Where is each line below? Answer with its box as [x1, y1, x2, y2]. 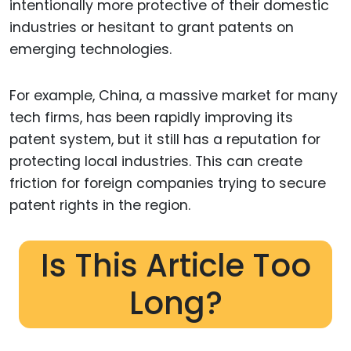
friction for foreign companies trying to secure [9, 174, 326, 194]
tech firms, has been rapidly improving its [9, 108, 293, 128]
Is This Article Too [40, 243, 311, 288]
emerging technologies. [9, 40, 172, 60]
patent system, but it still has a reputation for [9, 130, 320, 150]
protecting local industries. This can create [9, 152, 302, 172]
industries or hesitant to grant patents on [9, 18, 294, 38]
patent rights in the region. [9, 196, 190, 215]
